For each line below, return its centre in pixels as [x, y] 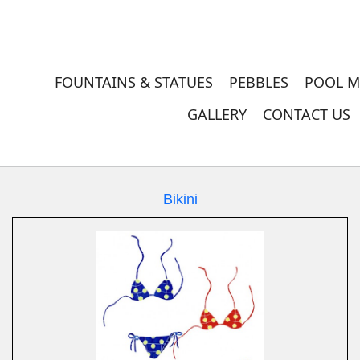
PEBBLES [259, 82]
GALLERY [217, 114]
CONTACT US [306, 114]
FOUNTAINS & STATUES [134, 82]
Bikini [180, 199]
